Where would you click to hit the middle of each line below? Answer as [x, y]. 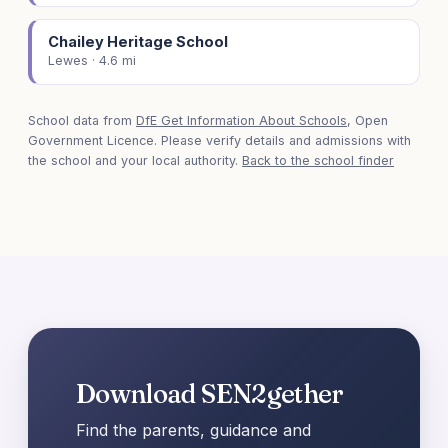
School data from [82, 121]
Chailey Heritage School [138, 42]
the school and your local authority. [135, 161]
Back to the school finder [318, 161]
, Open [367, 121]
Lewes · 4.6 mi [92, 61]
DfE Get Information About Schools [241, 121]
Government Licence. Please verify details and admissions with [219, 141]
